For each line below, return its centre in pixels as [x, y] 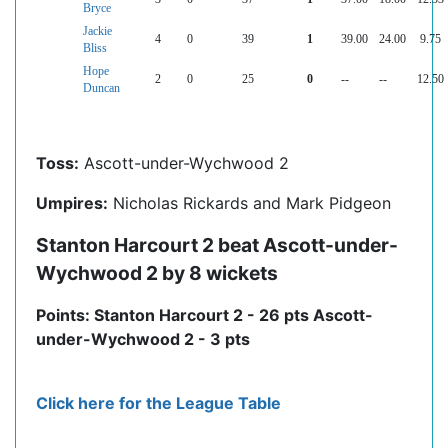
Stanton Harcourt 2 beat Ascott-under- [217, 245]
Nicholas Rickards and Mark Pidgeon [249, 203]
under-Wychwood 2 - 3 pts [143, 339]
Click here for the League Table [158, 403]
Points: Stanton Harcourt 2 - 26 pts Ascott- [204, 315]
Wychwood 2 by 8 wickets [157, 273]
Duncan [101, 88]
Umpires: [72, 203]
